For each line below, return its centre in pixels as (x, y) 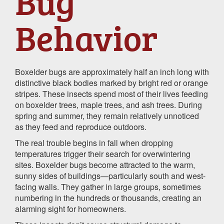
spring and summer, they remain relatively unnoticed (107, 115)
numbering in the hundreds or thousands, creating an (108, 197)
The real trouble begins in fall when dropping (94, 142)
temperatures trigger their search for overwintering (103, 153)
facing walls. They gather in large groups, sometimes (108, 186)
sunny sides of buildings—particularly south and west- (110, 175)
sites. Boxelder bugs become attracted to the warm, (105, 164)
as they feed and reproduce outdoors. (81, 126)
